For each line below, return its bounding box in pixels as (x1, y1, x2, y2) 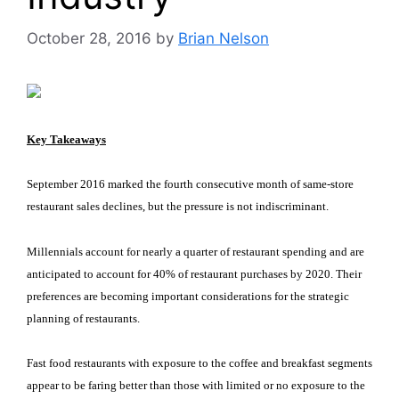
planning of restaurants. (27, 311, 140, 325)
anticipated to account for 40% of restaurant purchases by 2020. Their (27, 266, 362, 281)
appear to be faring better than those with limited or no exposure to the (27, 379, 365, 393)
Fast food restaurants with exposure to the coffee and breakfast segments (27, 356, 372, 370)
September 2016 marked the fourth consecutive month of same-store (27, 177, 354, 191)
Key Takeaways (27, 132, 106, 146)
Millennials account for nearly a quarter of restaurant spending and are (27, 244, 364, 258)
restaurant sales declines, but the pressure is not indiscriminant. (27, 199, 329, 214)
